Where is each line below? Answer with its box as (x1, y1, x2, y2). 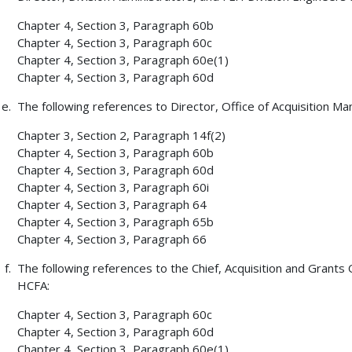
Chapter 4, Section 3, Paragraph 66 (16, 231, 207, 247)
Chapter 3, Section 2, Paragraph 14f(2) (16, 127, 225, 144)
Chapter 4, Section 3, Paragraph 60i (16, 179, 209, 196)
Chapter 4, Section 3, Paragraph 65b (16, 214, 214, 230)
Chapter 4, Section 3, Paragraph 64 (16, 196, 207, 213)
